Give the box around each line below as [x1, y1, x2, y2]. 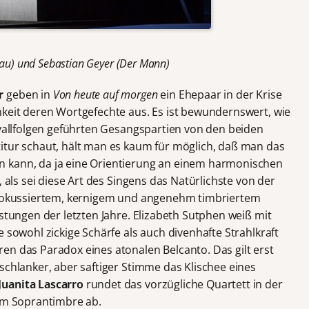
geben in [3, 86, 53, 102]
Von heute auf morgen [52, 86, 158, 102]
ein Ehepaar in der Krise [157, 86, 282, 102]
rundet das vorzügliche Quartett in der [83, 276, 283, 292]
